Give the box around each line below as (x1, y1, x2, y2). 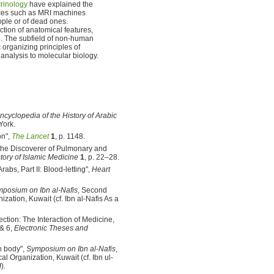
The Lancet (12, 131, 49, 141)
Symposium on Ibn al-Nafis (26, 244, 116, 253)
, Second (78, 185, 107, 194)
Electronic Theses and (14, 223, 88, 232)
